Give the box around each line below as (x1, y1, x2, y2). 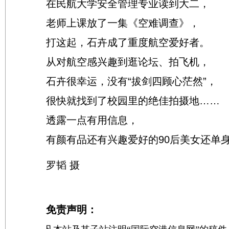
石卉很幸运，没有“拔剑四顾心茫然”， (26, 76, 217, 87)
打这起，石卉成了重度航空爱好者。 (26, 37, 210, 48)
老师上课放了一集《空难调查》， (26, 17, 199, 29)
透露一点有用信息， (26, 114, 138, 126)
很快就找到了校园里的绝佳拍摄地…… (26, 95, 220, 106)
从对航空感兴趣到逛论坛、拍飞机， (26, 56, 210, 67)
